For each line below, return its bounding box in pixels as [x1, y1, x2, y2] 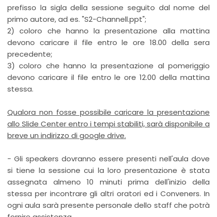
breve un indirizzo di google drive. [7, 130, 126, 140]
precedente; [7, 49, 52, 59]
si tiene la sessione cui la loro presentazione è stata [7, 165, 210, 175]
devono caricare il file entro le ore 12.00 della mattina [7, 72, 210, 82]
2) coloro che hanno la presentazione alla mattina [7, 26, 210, 36]
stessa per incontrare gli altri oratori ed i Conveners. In [7, 188, 210, 199]
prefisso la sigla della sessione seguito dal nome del [7, 2, 210, 13]
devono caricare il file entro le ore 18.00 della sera [7, 37, 210, 47]
